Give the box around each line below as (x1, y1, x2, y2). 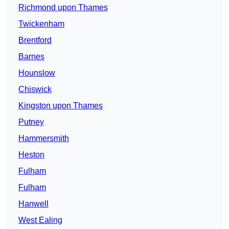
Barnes (18, 52, 44, 61)
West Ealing (18, 216, 62, 225)
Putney (18, 118, 44, 127)
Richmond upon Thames (18, 3, 108, 12)
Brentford (18, 36, 52, 45)
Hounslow (18, 68, 55, 78)
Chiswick (18, 85, 52, 94)
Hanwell (18, 199, 49, 209)
